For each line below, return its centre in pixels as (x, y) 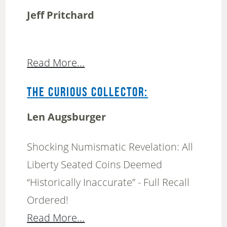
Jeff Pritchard (61, 15)
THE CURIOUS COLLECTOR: (88, 93)
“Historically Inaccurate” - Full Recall (108, 182)
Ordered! (48, 200)
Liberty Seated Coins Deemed (95, 165)
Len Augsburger (67, 117)
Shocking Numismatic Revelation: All (110, 147)
